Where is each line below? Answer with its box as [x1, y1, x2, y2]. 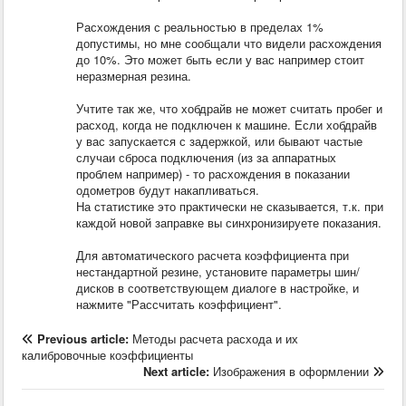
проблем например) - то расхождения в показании [75, 165, 350, 182]
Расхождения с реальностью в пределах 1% [75, 18, 324, 35]
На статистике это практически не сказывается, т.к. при [75, 198, 383, 215]
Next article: [143, 362, 213, 380]
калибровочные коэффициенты [22, 346, 193, 363]
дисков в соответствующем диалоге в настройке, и [75, 279, 359, 296]
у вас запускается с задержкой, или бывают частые [75, 132, 362, 150]
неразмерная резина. [75, 67, 191, 84]
